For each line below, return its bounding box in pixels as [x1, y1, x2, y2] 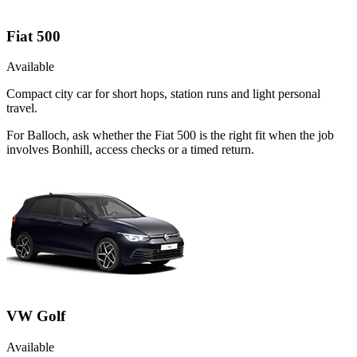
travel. [6, 101, 37, 116]
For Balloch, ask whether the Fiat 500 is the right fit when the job [6, 128, 334, 143]
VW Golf [6, 308, 65, 325]
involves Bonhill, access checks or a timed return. [6, 143, 254, 157]
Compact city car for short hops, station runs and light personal [6, 87, 320, 101]
